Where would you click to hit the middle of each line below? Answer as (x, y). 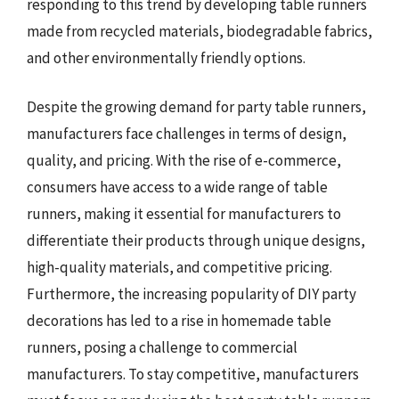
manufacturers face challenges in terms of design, (187, 134)
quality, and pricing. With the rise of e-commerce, (184, 160)
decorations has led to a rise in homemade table (179, 321)
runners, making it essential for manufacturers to (184, 214)
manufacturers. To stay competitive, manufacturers (193, 374)
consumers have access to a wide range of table (177, 187)
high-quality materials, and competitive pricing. (179, 267)
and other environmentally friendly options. (166, 57)
